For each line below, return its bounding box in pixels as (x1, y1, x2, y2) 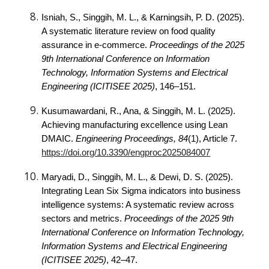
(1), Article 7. (188, 134, 238, 144)
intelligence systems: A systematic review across (41, 200, 235, 210)
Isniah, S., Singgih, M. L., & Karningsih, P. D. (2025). (41, 13, 245, 22)
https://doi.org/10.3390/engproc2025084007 (41, 148, 211, 157)
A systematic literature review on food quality (41, 26, 216, 36)
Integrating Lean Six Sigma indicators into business (41, 186, 241, 196)
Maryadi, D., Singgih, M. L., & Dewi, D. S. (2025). (41, 172, 234, 182)
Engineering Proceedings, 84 (76, 134, 189, 144)
